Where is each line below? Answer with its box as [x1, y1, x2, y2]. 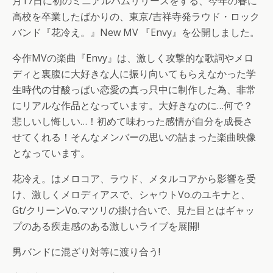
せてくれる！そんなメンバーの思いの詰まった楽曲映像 [12, 130, 256, 144]
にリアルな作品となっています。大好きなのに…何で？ [12, 99, 253, 112]
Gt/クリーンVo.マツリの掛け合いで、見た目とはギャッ [12, 204, 255, 217]
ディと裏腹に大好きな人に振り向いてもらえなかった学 [12, 67, 256, 80]
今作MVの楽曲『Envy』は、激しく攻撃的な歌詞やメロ [12, 51, 253, 65]
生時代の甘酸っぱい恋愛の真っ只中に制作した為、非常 [12, 83, 256, 96]
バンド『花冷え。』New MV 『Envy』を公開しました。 [12, 26, 260, 39]
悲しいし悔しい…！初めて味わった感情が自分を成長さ [12, 115, 253, 128]
